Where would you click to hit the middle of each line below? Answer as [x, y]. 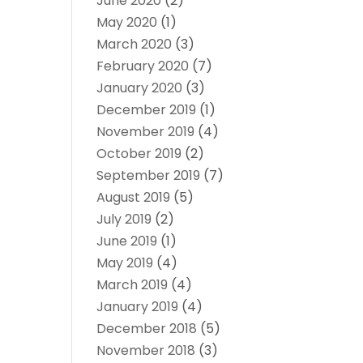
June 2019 [127, 241]
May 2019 [125, 263]
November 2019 [146, 132]
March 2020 [135, 45]
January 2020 [140, 88]
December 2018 [147, 329]
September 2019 [149, 176]
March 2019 [132, 285]
